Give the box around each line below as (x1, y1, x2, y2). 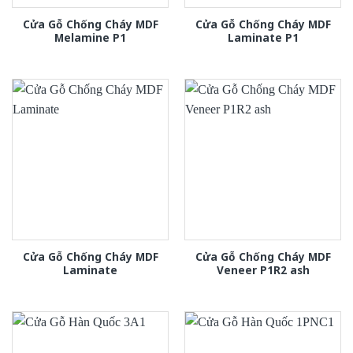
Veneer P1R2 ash (216, 262, 310, 277)
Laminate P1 (227, 29, 299, 45)
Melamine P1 (54, 29, 126, 45)
